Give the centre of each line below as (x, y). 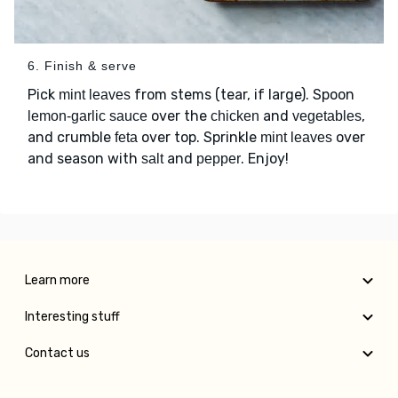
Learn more (57, 281)
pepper (219, 159)
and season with (84, 159)
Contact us (57, 354)
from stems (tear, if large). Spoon (243, 95)
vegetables (327, 116)
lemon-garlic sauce (88, 116)
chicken (235, 116)
